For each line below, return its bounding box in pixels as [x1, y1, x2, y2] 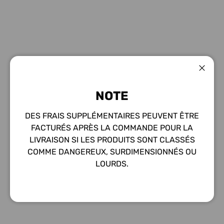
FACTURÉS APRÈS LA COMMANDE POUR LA [31, 122, 193, 132]
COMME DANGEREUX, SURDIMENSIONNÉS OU [27, 146, 196, 156]
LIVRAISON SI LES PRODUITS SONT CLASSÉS [29, 134, 195, 144]
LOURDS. [95, 158, 128, 168]
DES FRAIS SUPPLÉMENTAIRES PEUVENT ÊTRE [25, 110, 199, 120]
